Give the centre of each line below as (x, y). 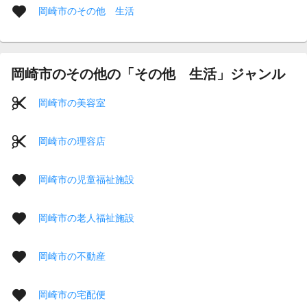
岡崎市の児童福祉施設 (86, 179)
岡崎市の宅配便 (72, 294)
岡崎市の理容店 (72, 141)
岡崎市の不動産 (72, 256)
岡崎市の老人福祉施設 (86, 218)
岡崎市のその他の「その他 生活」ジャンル (148, 74)
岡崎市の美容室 (72, 102)
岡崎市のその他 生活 (86, 11)
